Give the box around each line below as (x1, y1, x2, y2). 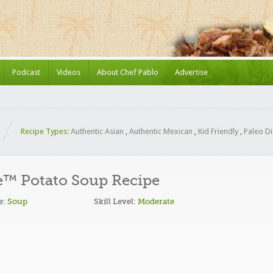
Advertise (175, 68, 208, 77)
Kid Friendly (198, 127, 238, 136)
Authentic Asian (71, 127, 124, 136)
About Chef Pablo (97, 68, 158, 77)
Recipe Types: (21, 127, 69, 136)
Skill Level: (94, 197, 138, 206)
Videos (57, 68, 80, 77)
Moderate (138, 197, 174, 206)
